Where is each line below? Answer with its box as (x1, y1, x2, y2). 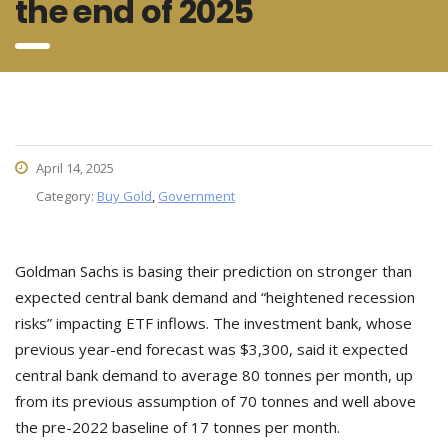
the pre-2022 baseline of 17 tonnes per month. (15, 417, 340, 437)
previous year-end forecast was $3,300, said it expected (15, 339, 408, 359)
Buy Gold (97, 187, 152, 205)
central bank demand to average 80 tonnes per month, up (15, 365, 413, 385)
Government (158, 187, 235, 205)
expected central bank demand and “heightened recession (15, 287, 415, 307)
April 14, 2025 (33, 159, 114, 177)
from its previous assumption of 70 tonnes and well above (15, 391, 416, 411)
